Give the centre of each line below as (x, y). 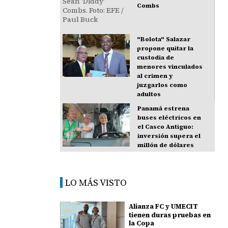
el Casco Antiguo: (165, 127)
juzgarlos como (162, 85)
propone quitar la (165, 49)
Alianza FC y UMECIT (163, 207)
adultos (149, 94)
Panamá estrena (163, 109)
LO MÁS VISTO (96, 183)
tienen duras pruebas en (169, 215)
